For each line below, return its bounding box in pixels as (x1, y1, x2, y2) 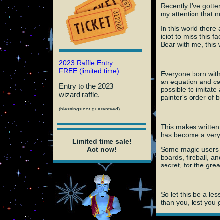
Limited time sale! (72, 137, 132, 145)
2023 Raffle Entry (59, 58, 113, 67)
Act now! (86, 145, 117, 153)
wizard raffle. (59, 90, 100, 99)
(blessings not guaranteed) (59, 106, 120, 111)
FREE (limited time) (59, 66, 119, 75)
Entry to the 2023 (59, 82, 113, 90)
